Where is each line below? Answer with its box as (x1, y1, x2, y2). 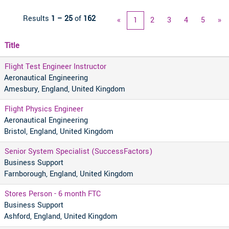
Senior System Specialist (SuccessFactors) (5, 146, 152, 157)
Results (23, 13, 51, 24)
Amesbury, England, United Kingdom (4, 84, 125, 95)
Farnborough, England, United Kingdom (4, 169, 133, 179)
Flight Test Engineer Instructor (5, 61, 106, 72)
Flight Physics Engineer (5, 104, 83, 114)
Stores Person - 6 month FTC (5, 189, 101, 199)
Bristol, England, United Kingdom (4, 126, 113, 137)
